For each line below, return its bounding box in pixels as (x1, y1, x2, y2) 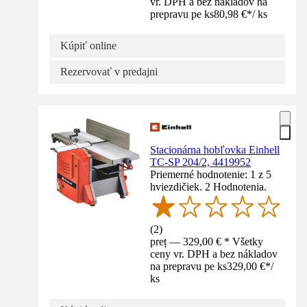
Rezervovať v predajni (60, 65, 158, 77)
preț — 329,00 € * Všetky (150, 236, 264, 248)
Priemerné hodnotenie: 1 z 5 (150, 168, 272, 180)
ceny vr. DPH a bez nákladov (150, 248, 278, 260)
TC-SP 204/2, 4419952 (150, 156, 251, 168)
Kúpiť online (60, 39, 116, 51)
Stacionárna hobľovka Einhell (150, 143, 280, 156)
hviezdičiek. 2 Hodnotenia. (150, 180, 267, 193)
